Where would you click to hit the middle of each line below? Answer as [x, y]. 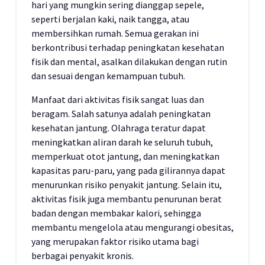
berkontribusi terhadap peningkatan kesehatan [128, 47]
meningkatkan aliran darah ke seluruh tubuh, [122, 142]
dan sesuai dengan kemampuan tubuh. [108, 76]
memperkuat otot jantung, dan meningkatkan [125, 156]
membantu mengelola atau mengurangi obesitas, [132, 227]
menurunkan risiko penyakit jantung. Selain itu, [127, 185]
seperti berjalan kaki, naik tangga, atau [110, 19]
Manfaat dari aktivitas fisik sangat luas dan [118, 99]
